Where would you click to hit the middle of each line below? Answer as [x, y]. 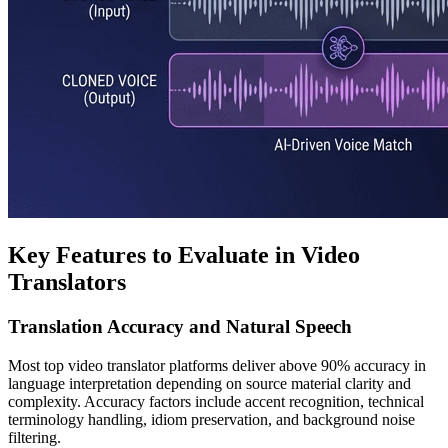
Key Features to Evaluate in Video [184, 254]
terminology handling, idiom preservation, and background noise [211, 419]
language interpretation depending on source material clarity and [209, 383]
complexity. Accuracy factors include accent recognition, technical [216, 401]
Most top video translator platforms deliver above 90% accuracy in [217, 365]
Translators [67, 281]
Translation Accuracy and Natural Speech [180, 326]
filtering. [34, 437]
